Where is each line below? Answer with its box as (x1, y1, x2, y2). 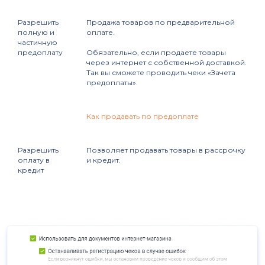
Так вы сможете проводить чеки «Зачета (86, 68, 235, 77)
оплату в (18, 156, 50, 165)
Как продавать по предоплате (86, 112, 199, 121)
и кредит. (86, 156, 121, 165)
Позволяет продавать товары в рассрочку (86, 146, 245, 155)
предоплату (18, 48, 63, 57)
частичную (18, 38, 57, 47)
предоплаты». (86, 78, 138, 88)
